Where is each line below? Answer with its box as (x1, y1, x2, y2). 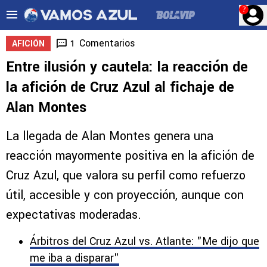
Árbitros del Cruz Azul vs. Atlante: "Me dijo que (30, 234, 259, 249)
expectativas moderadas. (6, 206, 141, 223)
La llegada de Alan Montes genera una (6, 128, 213, 145)
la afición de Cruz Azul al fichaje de (6, 77, 234, 97)
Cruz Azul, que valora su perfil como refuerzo (6, 167, 246, 184)
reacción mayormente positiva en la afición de (6, 147, 254, 164)
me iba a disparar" (30, 250, 119, 266)
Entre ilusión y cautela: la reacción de (6, 57, 248, 77)
